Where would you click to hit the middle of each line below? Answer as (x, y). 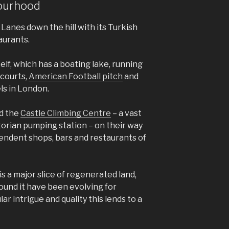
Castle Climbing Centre (66, 113)
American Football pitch (76, 77)
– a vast (126, 113)
